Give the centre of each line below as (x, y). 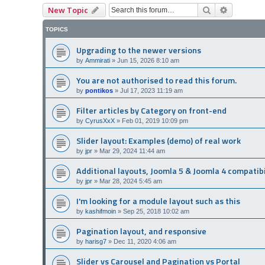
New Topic (68, 10)
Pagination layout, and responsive (141, 231)
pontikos (99, 91)
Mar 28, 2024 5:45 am (131, 181)
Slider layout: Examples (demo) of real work (159, 141)
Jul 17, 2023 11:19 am (151, 91)
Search (224, 9)
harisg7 (96, 241)
